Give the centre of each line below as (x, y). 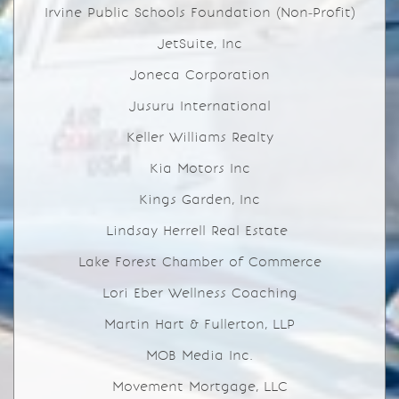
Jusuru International (199, 106)
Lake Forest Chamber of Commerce (199, 262)
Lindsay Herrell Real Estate (199, 231)
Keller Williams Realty (199, 137)
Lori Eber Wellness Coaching (199, 293)
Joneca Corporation (199, 75)
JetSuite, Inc (199, 44)
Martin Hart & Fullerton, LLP (199, 324)
